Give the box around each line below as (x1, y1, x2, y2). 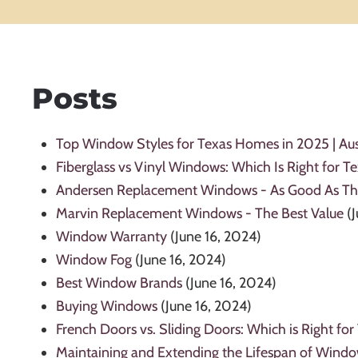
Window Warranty (56, 228, 167, 246)
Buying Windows (56, 297, 157, 316)
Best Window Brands (56, 274, 182, 292)
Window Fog (56, 251, 132, 269)
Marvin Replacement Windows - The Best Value (56, 205, 344, 223)
